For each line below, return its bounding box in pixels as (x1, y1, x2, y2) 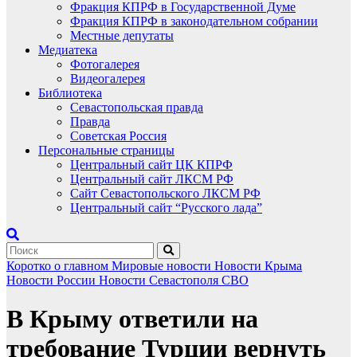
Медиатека (38, 43, 97, 57)
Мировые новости (112, 259, 214, 273)
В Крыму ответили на (6, 304, 258, 334)
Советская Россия (70, 129, 167, 143)
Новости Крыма (214, 259, 302, 273)
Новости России (6, 273, 99, 287)
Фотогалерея (70, 57, 139, 71)
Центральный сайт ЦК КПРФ (70, 158, 233, 171)
